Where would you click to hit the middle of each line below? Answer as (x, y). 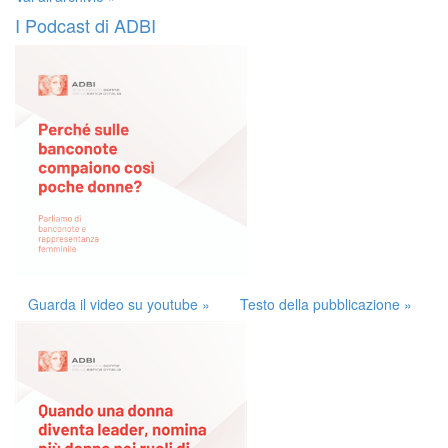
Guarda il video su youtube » (119, 304)
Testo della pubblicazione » (326, 304)
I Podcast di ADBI (85, 25)
